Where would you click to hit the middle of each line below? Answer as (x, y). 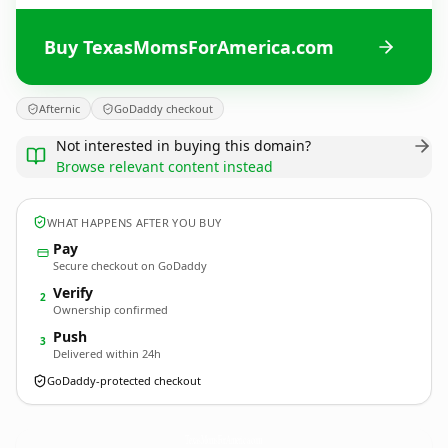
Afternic (59, 108)
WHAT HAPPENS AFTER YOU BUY (134, 222)
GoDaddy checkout (163, 108)
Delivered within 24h (107, 353)
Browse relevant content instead (164, 166)
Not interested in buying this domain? (183, 145)
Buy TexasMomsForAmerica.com (189, 46)
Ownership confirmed (110, 309)
